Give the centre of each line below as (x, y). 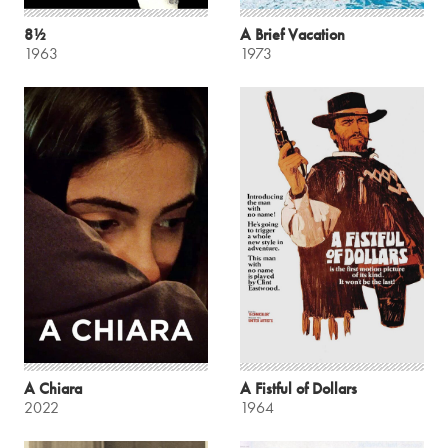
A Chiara (53, 388)
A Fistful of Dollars (298, 388)
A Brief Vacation (292, 34)
